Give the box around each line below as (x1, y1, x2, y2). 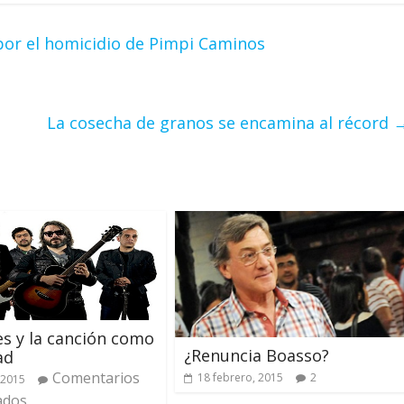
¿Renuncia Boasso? (184, 344, 329, 366)
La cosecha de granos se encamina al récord (47, 111, 393, 133)
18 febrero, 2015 (197, 369, 283, 385)
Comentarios (52, 367, 140, 388)
